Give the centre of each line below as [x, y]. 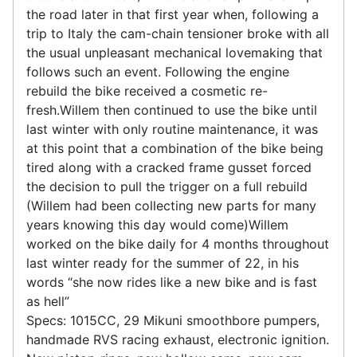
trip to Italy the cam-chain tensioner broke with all [178, 33]
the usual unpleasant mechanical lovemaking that [175, 52]
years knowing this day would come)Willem [157, 224]
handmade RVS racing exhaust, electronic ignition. [178, 339]
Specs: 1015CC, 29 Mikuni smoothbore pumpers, [173, 320]
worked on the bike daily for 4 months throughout [178, 243]
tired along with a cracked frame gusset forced [169, 167]
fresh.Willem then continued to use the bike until [172, 110]
